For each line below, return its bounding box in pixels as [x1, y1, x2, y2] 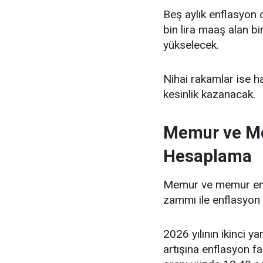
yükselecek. [163, 38, 219, 52]
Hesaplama [163, 146, 252, 166]
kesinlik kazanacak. [163, 87, 255, 101]
